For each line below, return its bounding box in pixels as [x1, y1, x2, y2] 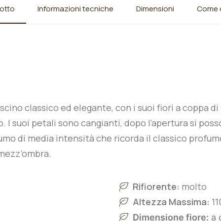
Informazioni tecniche [37, 3, 113, 14]
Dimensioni [136, 3, 174, 14]
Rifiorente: [133, 181, 182, 192]
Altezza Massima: [133, 196, 212, 208]
